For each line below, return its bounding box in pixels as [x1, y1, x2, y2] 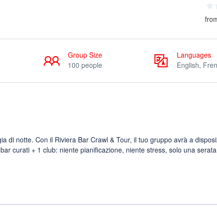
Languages [177, 50, 211, 60]
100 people [68, 60, 102, 70]
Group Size [68, 50, 102, 60]
